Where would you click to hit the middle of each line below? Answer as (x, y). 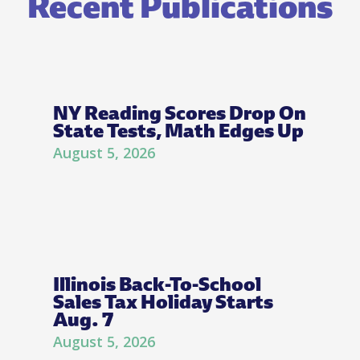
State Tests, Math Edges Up (178, 130)
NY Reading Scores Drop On (180, 112)
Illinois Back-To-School (157, 284)
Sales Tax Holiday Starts (163, 301)
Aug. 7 (83, 319)
